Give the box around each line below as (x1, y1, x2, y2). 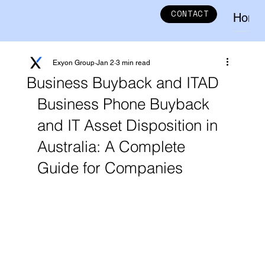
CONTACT (171, 9, 209, 20)
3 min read (115, 59, 150, 67)
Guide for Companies (37, 159, 183, 177)
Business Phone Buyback (37, 95, 214, 114)
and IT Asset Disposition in (37, 116, 222, 135)
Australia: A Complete (37, 137, 189, 156)
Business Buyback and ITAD (26, 73, 219, 92)
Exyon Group (52, 59, 95, 67)
